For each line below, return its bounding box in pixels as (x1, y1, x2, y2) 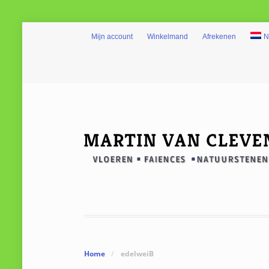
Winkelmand (147, 32, 188, 41)
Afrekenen (202, 32, 236, 41)
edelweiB (120, 248, 154, 259)
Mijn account (91, 32, 133, 41)
